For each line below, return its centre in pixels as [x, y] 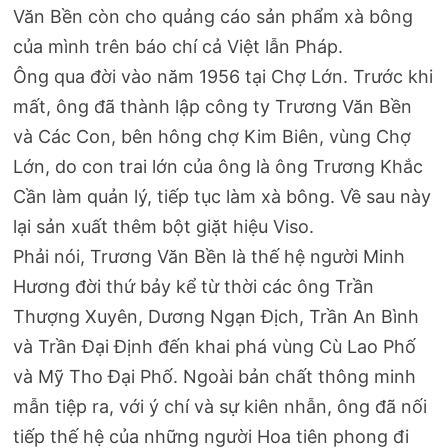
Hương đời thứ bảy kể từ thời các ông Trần [194, 287]
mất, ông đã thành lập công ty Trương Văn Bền [213, 107]
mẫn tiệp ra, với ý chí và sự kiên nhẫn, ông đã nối [220, 407]
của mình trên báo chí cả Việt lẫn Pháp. [178, 47]
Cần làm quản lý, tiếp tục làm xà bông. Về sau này [222, 197]
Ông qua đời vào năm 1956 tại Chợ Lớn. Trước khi [223, 77]
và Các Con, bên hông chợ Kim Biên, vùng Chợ [212, 137]
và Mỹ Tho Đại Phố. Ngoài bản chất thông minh [215, 377]
